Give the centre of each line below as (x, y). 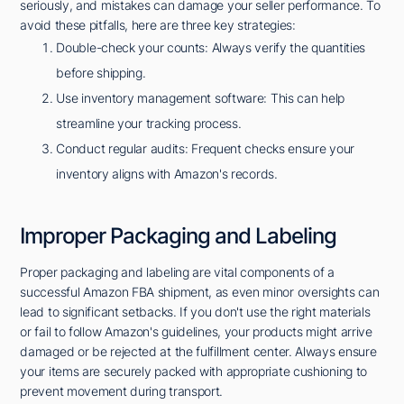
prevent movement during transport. (122, 390)
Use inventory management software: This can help (200, 97)
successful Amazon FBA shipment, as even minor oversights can (200, 291)
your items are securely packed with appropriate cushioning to (194, 371)
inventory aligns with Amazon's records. (167, 173)
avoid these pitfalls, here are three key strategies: (158, 24)
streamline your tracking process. (149, 123)
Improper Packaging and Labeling (179, 235)
